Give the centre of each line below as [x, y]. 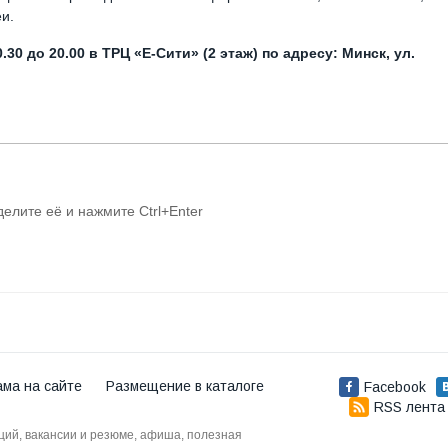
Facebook [395, 387]
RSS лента [409, 407]
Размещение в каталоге [185, 386]
